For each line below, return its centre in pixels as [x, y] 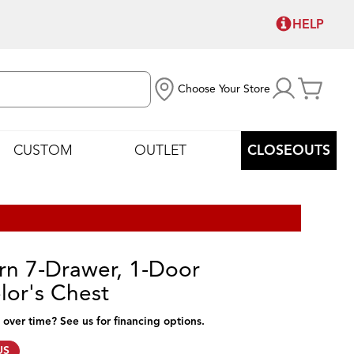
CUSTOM [43, 150]
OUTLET [160, 150]
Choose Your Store [224, 89]
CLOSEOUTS [288, 150]
